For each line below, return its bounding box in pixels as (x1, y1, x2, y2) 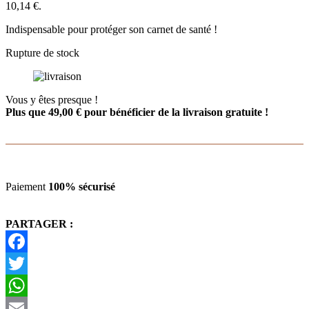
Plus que (6, 106, 48, 118)
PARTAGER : (6, 217, 73, 230)
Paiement (6, 180, 48, 192)
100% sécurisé (48, 180, 115, 192)
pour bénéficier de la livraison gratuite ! (81, 106, 268, 118)
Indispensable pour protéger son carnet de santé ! (6, 23, 217, 35)
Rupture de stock (6, 46, 79, 59)
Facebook (6, 257, 48, 269)
